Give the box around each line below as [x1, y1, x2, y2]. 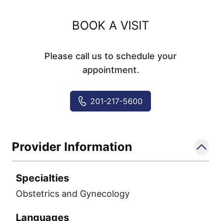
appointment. [82, 65, 139, 75]
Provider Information [12, 140, 132, 154]
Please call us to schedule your [44, 51, 177, 61]
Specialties [16, 172, 69, 184]
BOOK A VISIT [72, 18, 149, 33]
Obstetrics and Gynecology [16, 188, 130, 199]
